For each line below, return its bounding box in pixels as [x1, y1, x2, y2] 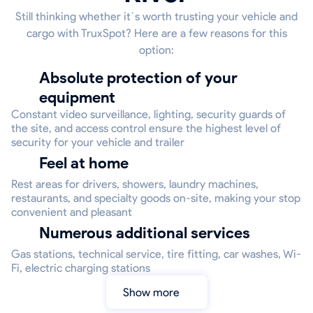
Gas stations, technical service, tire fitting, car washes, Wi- [11, 247, 301, 261]
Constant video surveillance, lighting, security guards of [11, 108, 286, 122]
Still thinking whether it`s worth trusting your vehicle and [15, 10, 298, 24]
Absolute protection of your [39, 68, 50, 88]
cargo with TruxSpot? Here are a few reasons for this [26, 27, 287, 41]
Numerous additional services [50, 224, 250, 243]
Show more [129, 285, 180, 299]
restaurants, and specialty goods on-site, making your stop [11, 191, 300, 205]
